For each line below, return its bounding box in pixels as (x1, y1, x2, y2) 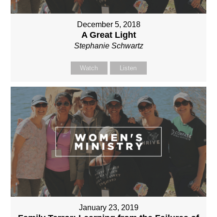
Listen (120, 64, 137, 72)
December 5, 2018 (77, 20, 140, 29)
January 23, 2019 (78, 203, 139, 212)
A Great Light (81, 30, 136, 40)
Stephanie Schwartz (74, 42, 143, 50)
